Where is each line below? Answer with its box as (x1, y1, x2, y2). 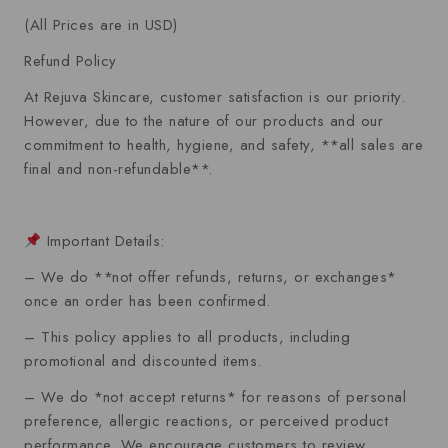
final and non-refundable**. (24, 158, 213, 180)
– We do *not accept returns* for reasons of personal (24, 386, 406, 408)
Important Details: (41, 230, 165, 252)
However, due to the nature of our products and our (24, 110, 383, 132)
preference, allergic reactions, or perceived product (24, 410, 388, 432)
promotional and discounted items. (24, 350, 262, 372)
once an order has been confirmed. (24, 290, 271, 312)
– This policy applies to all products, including (24, 326, 350, 348)
